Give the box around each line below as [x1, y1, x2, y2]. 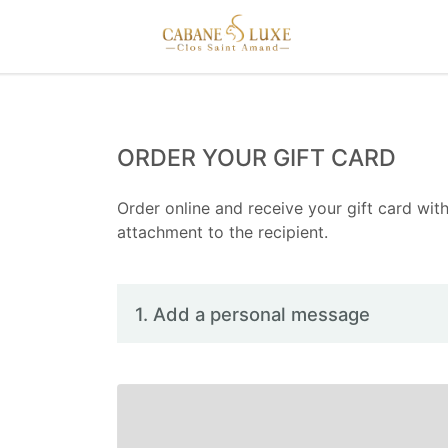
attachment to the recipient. [117, 222, 328, 242]
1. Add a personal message [135, 302, 371, 325]
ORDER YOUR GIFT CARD [117, 144, 396, 172]
